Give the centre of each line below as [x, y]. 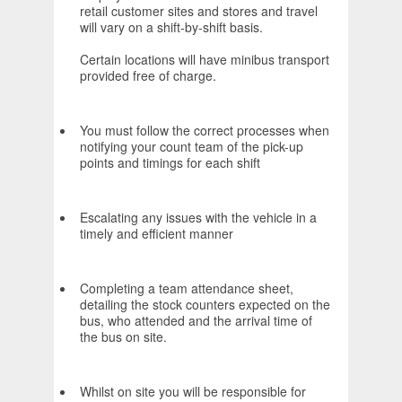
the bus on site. [123, 337]
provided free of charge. [148, 76]
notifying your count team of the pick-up [192, 147]
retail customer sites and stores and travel [199, 11]
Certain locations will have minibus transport [205, 60]
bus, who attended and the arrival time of [196, 321]
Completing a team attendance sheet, [187, 288]
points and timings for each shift [170, 163]
